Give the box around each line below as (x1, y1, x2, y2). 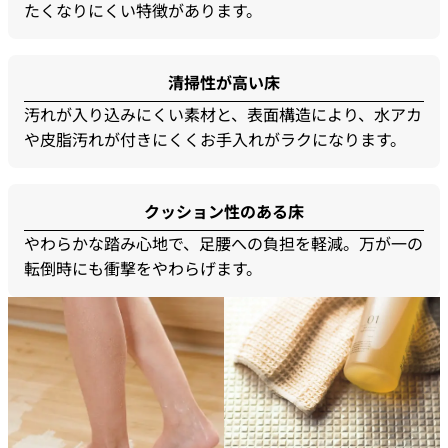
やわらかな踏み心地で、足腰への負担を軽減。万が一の (24, 231, 423, 256)
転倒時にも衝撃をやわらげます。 (24, 256, 262, 281)
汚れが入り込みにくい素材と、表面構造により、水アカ (24, 102, 422, 127)
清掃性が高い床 (168, 70, 280, 95)
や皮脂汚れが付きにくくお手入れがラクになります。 (24, 127, 406, 152)
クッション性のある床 (144, 199, 304, 224)
